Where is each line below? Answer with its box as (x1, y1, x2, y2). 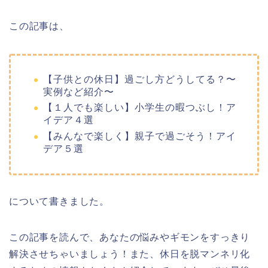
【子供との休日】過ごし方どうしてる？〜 (43, 74, 236, 84)
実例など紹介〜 (43, 86, 114, 97)
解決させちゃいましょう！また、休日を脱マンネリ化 (9, 249, 251, 260)
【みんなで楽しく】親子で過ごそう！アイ (43, 131, 236, 142)
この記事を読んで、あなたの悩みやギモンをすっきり (9, 232, 251, 243)
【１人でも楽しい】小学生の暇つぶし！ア (43, 102, 236, 113)
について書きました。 (9, 196, 109, 207)
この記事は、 (9, 20, 69, 31)
